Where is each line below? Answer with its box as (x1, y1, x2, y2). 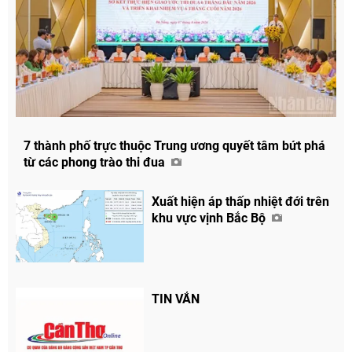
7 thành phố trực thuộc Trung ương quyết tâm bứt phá (24, 137, 325, 153)
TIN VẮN (152, 291, 200, 306)
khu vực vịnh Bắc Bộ (152, 210, 269, 225)
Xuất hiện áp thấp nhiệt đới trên (152, 193, 330, 209)
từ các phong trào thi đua (24, 154, 168, 170)
